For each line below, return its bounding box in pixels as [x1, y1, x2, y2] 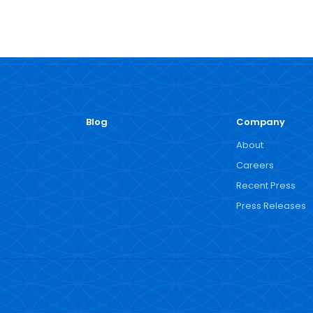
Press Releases [235, 199, 306, 212]
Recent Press [235, 179, 296, 192]
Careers [235, 159, 274, 172]
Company [235, 115, 285, 129]
